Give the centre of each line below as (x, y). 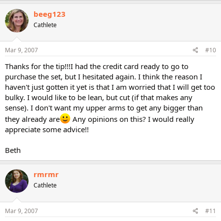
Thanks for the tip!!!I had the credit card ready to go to (97, 66)
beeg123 (50, 14)
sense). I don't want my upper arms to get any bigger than (104, 108)
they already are (32, 119)
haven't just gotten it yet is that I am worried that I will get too (110, 87)
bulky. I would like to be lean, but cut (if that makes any (99, 97)
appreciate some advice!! (47, 129)
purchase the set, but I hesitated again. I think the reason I (104, 76)
